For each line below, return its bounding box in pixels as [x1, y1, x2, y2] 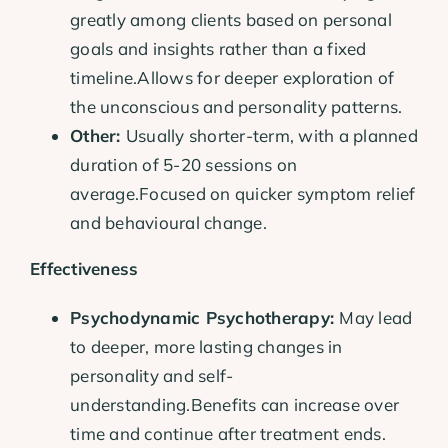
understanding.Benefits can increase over [70, 394, 400, 416]
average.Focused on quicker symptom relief [70, 183, 416, 205]
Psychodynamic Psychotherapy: [70, 307, 340, 329]
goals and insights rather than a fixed [70, 38, 367, 60]
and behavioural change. [70, 212, 267, 234]
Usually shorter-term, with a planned [125, 125, 418, 147]
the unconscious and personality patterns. [70, 96, 403, 118]
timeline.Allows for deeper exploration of [70, 67, 395, 89]
